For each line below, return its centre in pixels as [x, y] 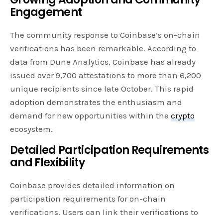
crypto [183, 116]
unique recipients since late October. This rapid [102, 89]
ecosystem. [31, 129]
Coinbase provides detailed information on [93, 185]
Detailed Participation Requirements [109, 150]
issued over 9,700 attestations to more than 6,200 [106, 75]
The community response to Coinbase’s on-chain [105, 35]
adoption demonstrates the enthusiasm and [96, 102]
